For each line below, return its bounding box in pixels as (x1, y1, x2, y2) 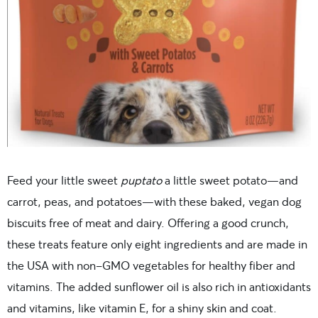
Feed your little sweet (7, 172, 121, 188)
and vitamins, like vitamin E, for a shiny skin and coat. (7, 300, 277, 316)
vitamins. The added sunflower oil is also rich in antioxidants (7, 279, 311, 295)
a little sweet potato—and (162, 172, 298, 188)
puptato (121, 172, 162, 188)
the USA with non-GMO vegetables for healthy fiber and (7, 258, 295, 273)
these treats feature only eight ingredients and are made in (7, 236, 307, 252)
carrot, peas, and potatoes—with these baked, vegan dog (7, 194, 302, 209)
